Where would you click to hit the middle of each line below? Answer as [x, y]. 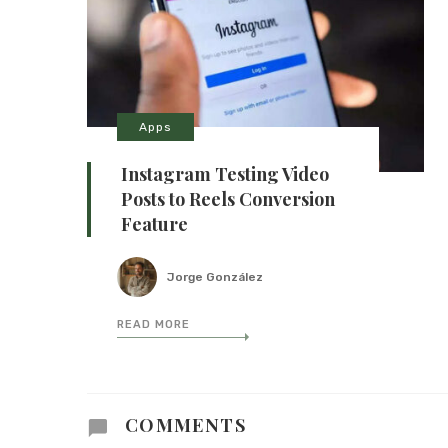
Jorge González [215, 277]
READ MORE [153, 325]
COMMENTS [183, 425]
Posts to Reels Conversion [228, 199]
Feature [154, 224]
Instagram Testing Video [225, 174]
